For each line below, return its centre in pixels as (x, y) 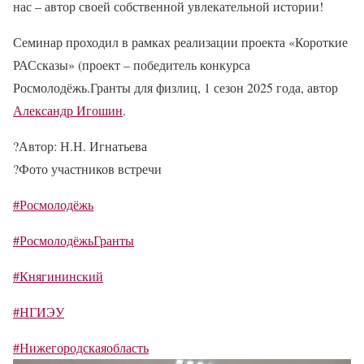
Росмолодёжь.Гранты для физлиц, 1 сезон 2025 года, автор (175, 87)
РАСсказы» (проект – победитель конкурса (132, 65)
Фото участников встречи (90, 169)
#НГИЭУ (39, 312)
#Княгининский (58, 276)
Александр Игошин (68, 110)
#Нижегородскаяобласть (81, 347)
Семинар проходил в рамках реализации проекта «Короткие (180, 42)
